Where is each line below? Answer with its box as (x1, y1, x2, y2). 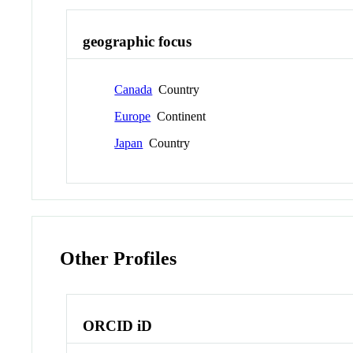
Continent (150, 109, 206, 123)
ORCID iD (83, 318, 153, 335)
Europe (114, 109, 151, 123)
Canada (114, 82, 153, 96)
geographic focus (83, 32, 192, 50)
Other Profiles (60, 247, 177, 269)
